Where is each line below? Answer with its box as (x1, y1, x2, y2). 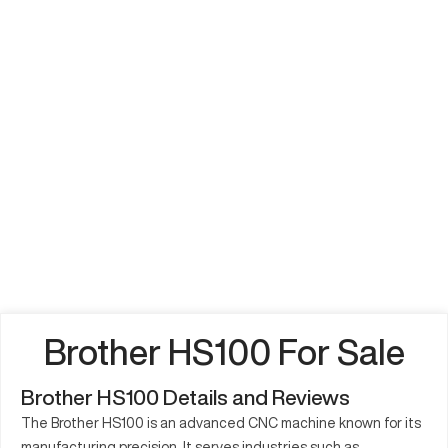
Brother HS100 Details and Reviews (21, 386, 350, 408)
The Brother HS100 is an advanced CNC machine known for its (21, 415, 421, 430)
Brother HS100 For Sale (43, 334, 405, 369)
